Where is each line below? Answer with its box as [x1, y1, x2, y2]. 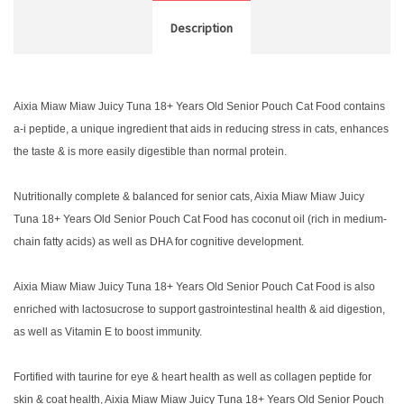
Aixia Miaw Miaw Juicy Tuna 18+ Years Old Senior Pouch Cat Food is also [14, 280, 375, 293]
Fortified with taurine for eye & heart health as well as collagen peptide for [14, 371, 372, 383]
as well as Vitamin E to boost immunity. [14, 326, 202, 338]
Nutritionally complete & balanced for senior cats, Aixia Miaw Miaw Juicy [14, 190, 364, 203]
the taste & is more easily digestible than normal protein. [14, 145, 287, 158]
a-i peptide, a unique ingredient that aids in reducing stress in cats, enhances [14, 123, 389, 135]
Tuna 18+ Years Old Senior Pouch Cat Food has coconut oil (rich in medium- [14, 213, 387, 225]
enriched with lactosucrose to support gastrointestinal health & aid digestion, [14, 303, 385, 316]
